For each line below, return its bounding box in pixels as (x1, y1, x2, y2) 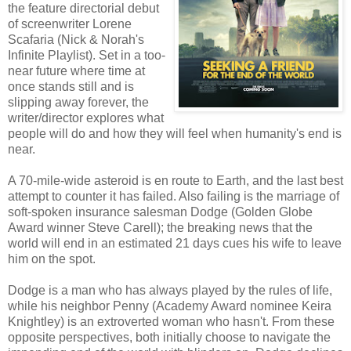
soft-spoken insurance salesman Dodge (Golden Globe (8, 204, 313, 219)
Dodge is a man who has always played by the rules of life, (8, 283, 332, 297)
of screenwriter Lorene (8, 16, 132, 31)
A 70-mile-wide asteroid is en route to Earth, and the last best (8, 173, 343, 187)
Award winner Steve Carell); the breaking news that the (8, 220, 313, 234)
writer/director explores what (8, 110, 164, 125)
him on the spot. (8, 251, 96, 266)
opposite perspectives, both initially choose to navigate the (8, 330, 331, 344)
